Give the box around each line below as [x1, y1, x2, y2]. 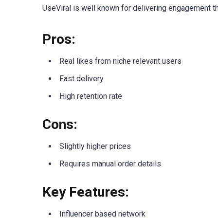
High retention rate [59, 91, 122, 101]
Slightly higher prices [59, 141, 131, 151]
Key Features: [42, 184, 129, 200]
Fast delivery [59, 73, 104, 83]
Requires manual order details [59, 159, 161, 168]
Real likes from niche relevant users [59, 56, 182, 66]
